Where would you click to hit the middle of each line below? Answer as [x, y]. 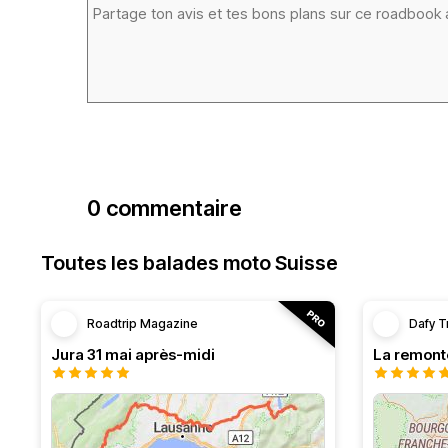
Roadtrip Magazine [142, 323]
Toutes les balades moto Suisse [189, 263]
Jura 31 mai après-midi [133, 354]
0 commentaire [164, 208]
